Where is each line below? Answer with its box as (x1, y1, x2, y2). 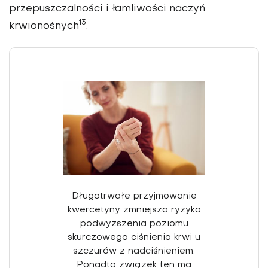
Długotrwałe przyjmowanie (71, 192, 197, 201)
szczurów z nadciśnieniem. (73, 247, 195, 256)
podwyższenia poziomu (80, 220, 188, 229)
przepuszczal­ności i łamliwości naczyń (9, 4, 205, 14)
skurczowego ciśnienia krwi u (68, 233, 200, 242)
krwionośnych (9, 21, 79, 31)
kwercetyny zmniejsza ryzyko (67, 206, 201, 215)
